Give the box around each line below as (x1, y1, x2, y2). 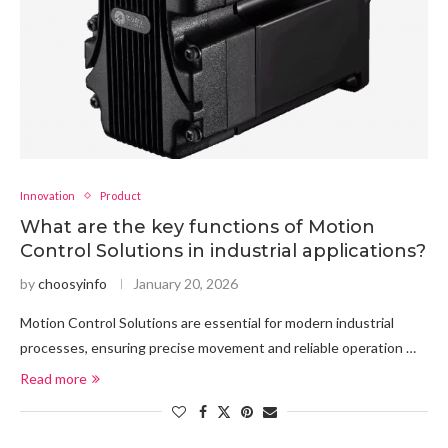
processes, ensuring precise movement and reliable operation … (20, 339, 416, 356)
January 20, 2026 (133, 275, 238, 292)
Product (100, 189, 141, 202)
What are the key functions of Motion (20, 216, 375, 238)
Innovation (20, 189, 75, 202)
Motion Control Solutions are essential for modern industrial (20, 314, 394, 331)
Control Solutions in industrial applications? (20, 240, 426, 262)
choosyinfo (38, 275, 107, 292)
